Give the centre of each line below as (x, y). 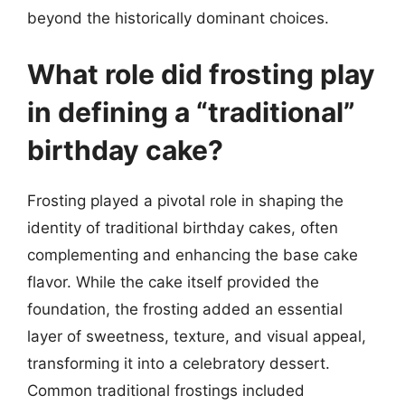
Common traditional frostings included (166, 390)
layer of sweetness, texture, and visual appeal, (197, 336)
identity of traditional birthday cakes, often (183, 227)
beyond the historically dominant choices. (178, 18)
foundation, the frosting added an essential (185, 309)
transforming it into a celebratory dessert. (179, 363)
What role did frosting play (201, 74)
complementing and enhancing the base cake (193, 254)
